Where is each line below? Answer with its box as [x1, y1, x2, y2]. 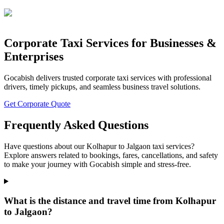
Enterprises [4, 50, 63, 63]
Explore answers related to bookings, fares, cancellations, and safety [4, 150, 218, 159]
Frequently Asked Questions [4, 118, 148, 132]
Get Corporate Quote [4, 99, 70, 108]
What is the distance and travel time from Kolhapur [4, 195, 216, 206]
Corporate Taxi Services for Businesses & [4, 36, 216, 50]
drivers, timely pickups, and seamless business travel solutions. [4, 82, 200, 91]
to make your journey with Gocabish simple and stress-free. [4, 159, 191, 168]
